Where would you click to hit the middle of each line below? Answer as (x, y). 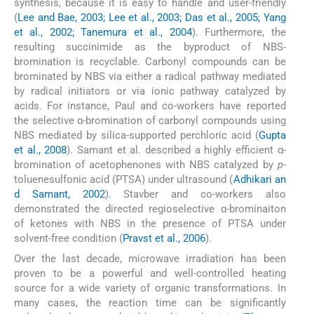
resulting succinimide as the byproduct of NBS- (150, 47)
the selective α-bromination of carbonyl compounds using (150, 121)
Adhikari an (259, 180)
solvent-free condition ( (68, 239)
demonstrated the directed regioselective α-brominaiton (150, 209)
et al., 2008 (41, 150)
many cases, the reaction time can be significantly (150, 302)
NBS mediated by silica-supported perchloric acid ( (136, 136)
